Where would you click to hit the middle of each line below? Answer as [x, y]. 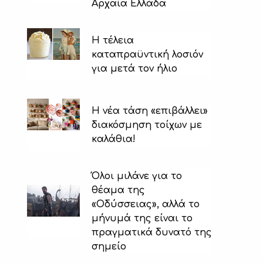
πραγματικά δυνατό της [152, 232]
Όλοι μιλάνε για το [137, 176]
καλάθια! [114, 139]
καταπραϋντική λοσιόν [147, 54]
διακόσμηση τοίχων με [147, 125]
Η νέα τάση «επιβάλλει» [150, 111]
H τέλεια [113, 40]
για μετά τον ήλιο [134, 68]
